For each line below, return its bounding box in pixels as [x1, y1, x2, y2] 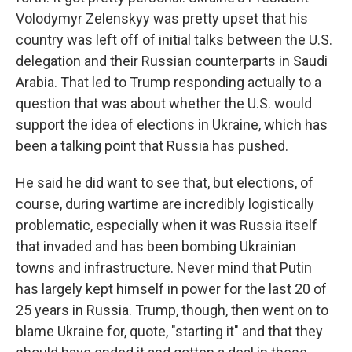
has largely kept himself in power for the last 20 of [16, 280, 327, 297]
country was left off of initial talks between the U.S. [16, 31, 332, 48]
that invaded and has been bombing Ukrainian [16, 238, 296, 255]
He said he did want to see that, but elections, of [16, 174, 313, 191]
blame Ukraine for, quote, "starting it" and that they [16, 323, 323, 339]
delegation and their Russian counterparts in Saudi [16, 53, 328, 69]
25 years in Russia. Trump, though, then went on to [16, 302, 328, 318]
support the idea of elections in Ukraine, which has [16, 116, 328, 133]
